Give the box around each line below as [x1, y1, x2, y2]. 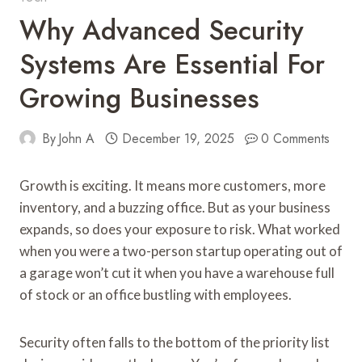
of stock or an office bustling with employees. [19, 285, 292, 303]
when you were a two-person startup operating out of [19, 242, 343, 259]
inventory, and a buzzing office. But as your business [19, 198, 330, 216]
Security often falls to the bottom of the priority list [19, 333, 330, 351]
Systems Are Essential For [19, 44, 325, 83]
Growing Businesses [19, 78, 259, 117]
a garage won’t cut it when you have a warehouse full [19, 263, 335, 281]
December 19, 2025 [121, 128, 234, 148]
